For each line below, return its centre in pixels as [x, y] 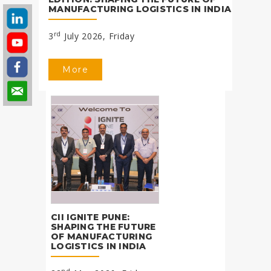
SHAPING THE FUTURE [103, 227]
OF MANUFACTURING [101, 236]
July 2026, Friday [98, 36]
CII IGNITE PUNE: [90, 217]
